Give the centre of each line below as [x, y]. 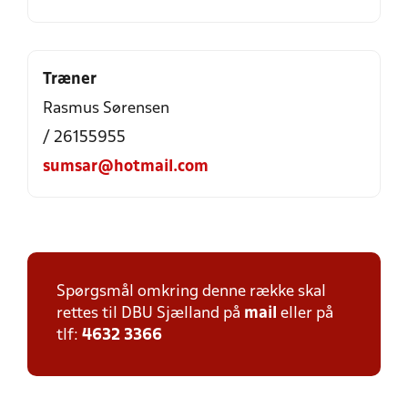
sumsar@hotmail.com [126, 167]
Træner [70, 80]
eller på [305, 314]
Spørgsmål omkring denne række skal [191, 292]
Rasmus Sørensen [106, 109]
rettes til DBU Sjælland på [150, 314]
